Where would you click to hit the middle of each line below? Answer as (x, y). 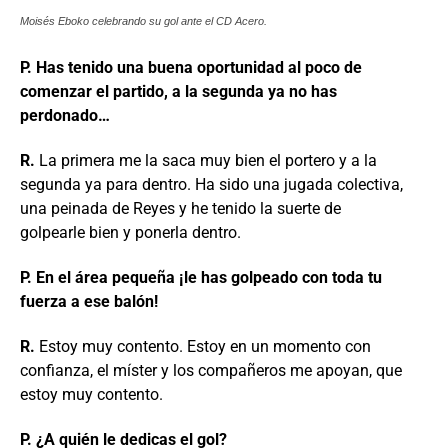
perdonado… (67, 116)
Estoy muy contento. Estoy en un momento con (205, 347)
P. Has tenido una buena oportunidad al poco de (191, 68)
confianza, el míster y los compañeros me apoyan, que (211, 371)
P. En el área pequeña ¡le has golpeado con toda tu (201, 278)
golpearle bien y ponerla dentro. (130, 233)
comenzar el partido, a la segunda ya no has (178, 92)
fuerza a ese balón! (89, 302)
